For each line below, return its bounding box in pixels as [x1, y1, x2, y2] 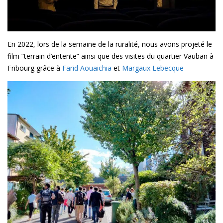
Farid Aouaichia [62, 63, 111, 73]
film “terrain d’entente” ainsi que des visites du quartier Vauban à [7, 51, 214, 61]
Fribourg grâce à [7, 63, 62, 73]
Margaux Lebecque [122, 63, 184, 73]
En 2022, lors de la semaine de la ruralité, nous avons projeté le [7, 39, 212, 49]
